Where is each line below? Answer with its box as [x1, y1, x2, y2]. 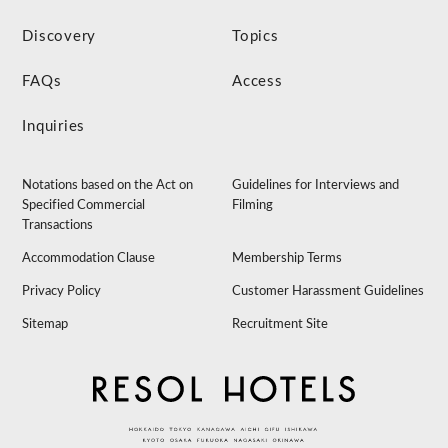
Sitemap [22, 317, 69, 331]
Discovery [22, 28, 97, 44]
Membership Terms [232, 251, 343, 265]
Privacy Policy [22, 284, 102, 298]
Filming [232, 198, 274, 212]
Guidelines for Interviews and [232, 178, 400, 192]
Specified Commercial [22, 198, 146, 212]
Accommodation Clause [22, 251, 156, 265]
